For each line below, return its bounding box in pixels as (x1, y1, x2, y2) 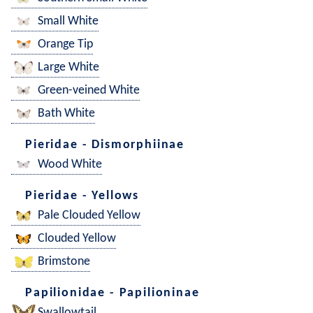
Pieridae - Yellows (25, 189, 140, 203)
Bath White (38, 107, 95, 121)
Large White (38, 61, 99, 75)
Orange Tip (38, 38, 93, 52)
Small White (38, 15, 99, 29)
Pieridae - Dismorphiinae (25, 138, 185, 152)
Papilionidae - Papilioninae (25, 286, 200, 300)
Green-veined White (38, 84, 140, 98)
